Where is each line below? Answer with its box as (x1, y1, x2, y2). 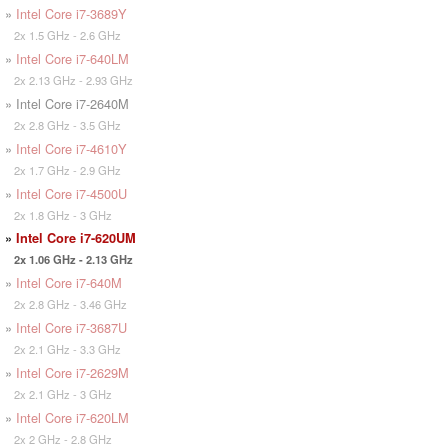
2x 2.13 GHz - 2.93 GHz (5, 71, 133, 88)
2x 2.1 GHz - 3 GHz (5, 385, 112, 402)
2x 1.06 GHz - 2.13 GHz (5, 250, 133, 267)
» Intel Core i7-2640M (5, 93, 129, 113)
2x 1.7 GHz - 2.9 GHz (5, 161, 121, 178)
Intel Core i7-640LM (16, 48, 129, 68)
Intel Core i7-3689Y (16, 3, 127, 23)
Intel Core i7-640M (16, 272, 122, 292)
